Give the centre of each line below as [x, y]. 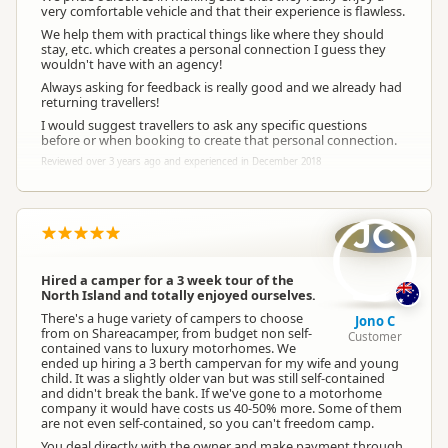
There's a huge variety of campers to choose [172, 318]
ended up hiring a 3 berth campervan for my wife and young [220, 363]
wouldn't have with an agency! [131, 64]
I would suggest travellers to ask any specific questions [204, 125]
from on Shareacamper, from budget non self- [176, 333]
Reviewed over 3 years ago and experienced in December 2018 [181, 161]
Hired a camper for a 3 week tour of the [167, 280]
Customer [375, 336]
